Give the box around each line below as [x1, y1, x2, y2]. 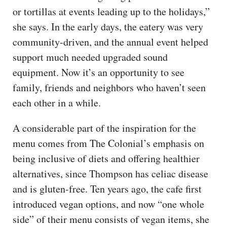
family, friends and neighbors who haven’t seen [13, 81, 206, 95]
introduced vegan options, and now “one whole [13, 197, 204, 211]
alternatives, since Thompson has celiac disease [13, 167, 208, 181]
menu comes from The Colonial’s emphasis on [13, 136, 204, 150]
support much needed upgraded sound [13, 50, 168, 64]
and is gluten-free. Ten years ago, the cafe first [13, 182, 202, 196]
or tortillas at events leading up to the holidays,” [13, 5, 210, 19]
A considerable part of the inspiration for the [13, 121, 196, 135]
